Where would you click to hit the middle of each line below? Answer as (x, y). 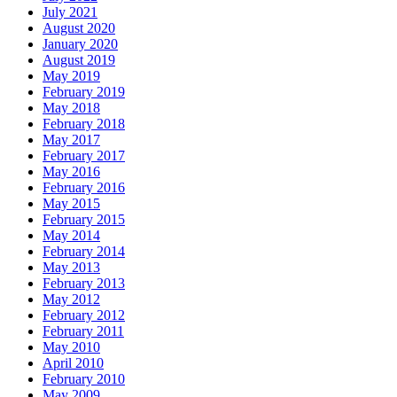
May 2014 (71, 236)
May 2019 (71, 76)
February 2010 (84, 379)
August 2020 (79, 28)
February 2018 (84, 124)
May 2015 (71, 204)
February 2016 (84, 188)
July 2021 (70, 12)
